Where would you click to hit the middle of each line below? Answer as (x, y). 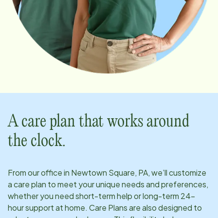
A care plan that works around (99, 122)
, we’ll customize (177, 172)
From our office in (39, 172)
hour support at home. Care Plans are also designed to (105, 207)
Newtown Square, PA (109, 172)
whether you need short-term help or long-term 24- (101, 196)
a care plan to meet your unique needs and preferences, (108, 184)
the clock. (37, 141)
